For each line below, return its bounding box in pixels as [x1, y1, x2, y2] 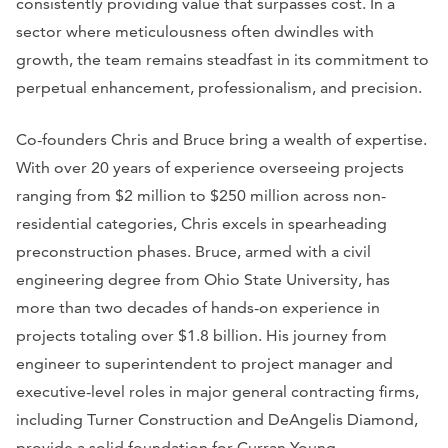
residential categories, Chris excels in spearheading [16, 214, 387, 234]
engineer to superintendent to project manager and [16, 354, 393, 374]
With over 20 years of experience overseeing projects [16, 158, 404, 178]
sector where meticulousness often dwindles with [16, 22, 374, 42]
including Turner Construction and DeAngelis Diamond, [16, 410, 418, 430]
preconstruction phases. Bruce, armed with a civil [16, 242, 371, 262]
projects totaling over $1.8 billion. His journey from [16, 326, 387, 346]
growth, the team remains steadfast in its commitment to [16, 50, 429, 70]
